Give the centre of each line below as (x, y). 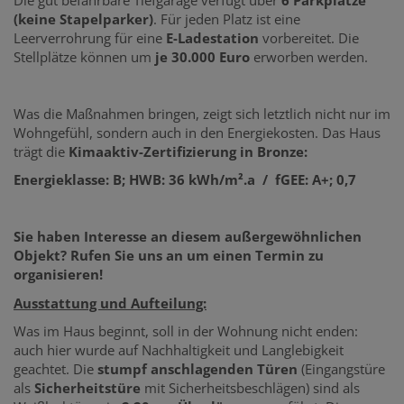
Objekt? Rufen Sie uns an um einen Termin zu (169, 256)
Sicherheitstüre (87, 388)
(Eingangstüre (341, 369)
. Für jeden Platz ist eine (227, 18)
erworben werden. (309, 56)
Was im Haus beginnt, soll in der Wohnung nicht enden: (186, 331)
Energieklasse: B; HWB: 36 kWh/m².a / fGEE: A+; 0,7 (185, 180)
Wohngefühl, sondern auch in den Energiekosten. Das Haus (197, 132)
